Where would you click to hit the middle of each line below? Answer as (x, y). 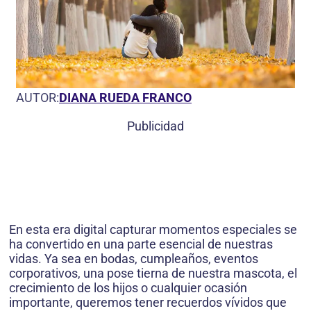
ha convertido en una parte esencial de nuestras (141, 244)
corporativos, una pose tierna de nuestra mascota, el (153, 274)
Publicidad (155, 126)
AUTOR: (37, 98)
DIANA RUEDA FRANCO (125, 98)
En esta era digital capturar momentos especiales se (153, 230)
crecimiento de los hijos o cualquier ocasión (128, 288)
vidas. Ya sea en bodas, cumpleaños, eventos (134, 259)
